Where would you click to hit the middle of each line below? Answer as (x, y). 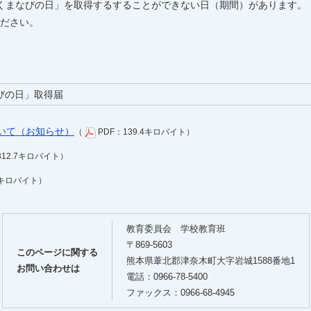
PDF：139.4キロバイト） (145, 132)
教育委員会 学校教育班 (176, 229)
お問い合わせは (48, 268)
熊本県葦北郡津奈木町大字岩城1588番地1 (210, 261)
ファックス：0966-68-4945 (180, 293)
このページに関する (57, 252)
